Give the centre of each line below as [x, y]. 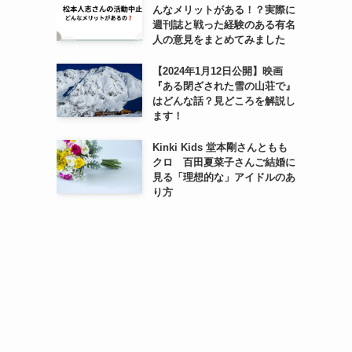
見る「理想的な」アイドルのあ [224, 178]
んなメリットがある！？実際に [224, 10]
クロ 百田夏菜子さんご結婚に [224, 163]
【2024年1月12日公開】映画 [217, 71]
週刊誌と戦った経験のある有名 [224, 25]
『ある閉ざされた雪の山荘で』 [224, 86]
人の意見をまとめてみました [218, 40]
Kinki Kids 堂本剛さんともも [220, 148]
